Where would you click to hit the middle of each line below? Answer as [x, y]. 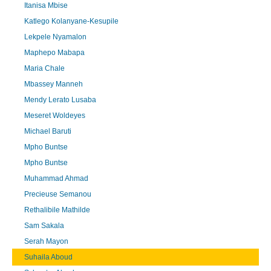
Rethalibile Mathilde [57, 210]
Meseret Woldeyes [55, 115]
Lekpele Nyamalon [55, 37]
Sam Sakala [44, 225]
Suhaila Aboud [48, 257]
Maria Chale [44, 68]
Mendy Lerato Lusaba [60, 100]
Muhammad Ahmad [56, 178]
